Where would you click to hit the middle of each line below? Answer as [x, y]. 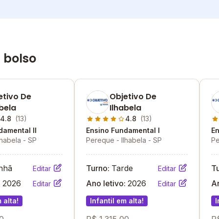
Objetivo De [133, 97]
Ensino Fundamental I [123, 130]
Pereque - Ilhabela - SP [124, 140]
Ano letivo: [107, 183]
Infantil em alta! [117, 201]
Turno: [99, 168]
